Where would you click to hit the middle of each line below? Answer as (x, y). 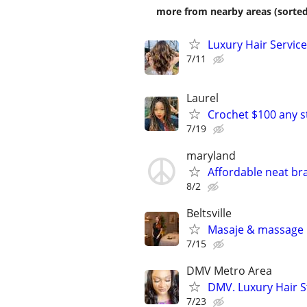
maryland (211, 155)
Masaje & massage (256, 229)
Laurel (202, 98)
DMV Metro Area (229, 271)
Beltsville (209, 213)
